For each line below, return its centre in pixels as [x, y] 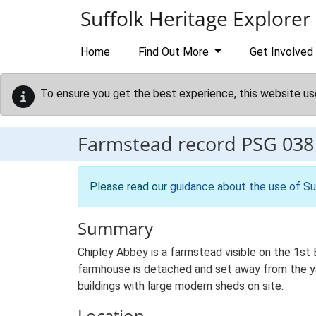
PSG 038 [278, 144]
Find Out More [175, 52]
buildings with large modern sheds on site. [181, 286]
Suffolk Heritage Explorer [195, 18]
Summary [115, 228]
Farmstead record [159, 144]
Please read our [130, 187]
